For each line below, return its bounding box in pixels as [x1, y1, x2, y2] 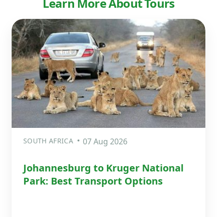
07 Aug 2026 [82, 136, 127, 147]
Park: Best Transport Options [23, 174, 163, 187]
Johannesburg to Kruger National [23, 161, 184, 174]
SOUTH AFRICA [23, 136, 73, 145]
